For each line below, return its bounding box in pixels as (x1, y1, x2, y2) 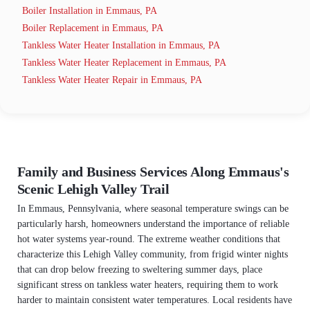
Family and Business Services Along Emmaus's (17, 164, 289, 180)
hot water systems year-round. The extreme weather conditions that (17, 233, 280, 244)
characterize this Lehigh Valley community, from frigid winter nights (17, 248, 288, 259)
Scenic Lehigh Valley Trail (17, 181, 170, 197)
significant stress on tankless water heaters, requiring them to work (17, 279, 278, 290)
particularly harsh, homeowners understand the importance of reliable (17, 218, 289, 229)
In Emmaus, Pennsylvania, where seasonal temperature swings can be (17, 203, 289, 214)
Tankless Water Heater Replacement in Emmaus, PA (22, 57, 226, 69)
